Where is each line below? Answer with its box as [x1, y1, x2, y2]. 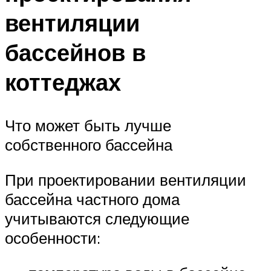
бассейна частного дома [5, 189, 180, 209]
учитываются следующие [5, 208, 189, 228]
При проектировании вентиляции [5, 169, 246, 189]
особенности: [5, 227, 100, 247]
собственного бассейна [5, 135, 172, 155]
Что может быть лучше [5, 116, 171, 135]
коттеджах [5, 67, 121, 97]
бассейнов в [5, 37, 146, 67]
